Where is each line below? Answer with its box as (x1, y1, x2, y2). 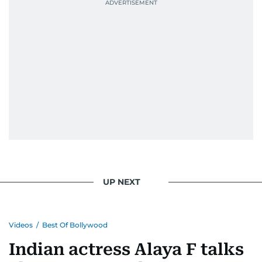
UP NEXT (103, 177, 140, 187)
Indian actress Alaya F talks (9, 239, 244, 259)
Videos (9, 220, 33, 229)
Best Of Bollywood (42, 220, 108, 229)
